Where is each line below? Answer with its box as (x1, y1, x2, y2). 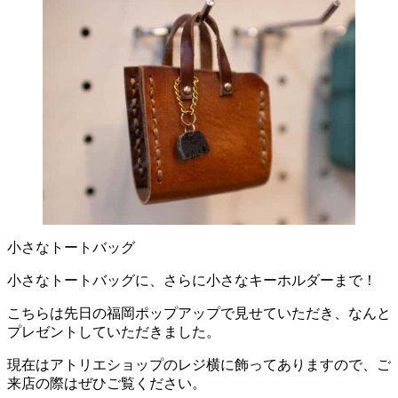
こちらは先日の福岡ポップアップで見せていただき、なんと (7, 306, 391, 322)
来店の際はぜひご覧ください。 (7, 376, 206, 392)
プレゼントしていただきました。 (7, 324, 220, 340)
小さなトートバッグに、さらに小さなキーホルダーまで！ (7, 273, 377, 289)
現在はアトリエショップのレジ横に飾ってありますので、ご (7, 357, 391, 373)
